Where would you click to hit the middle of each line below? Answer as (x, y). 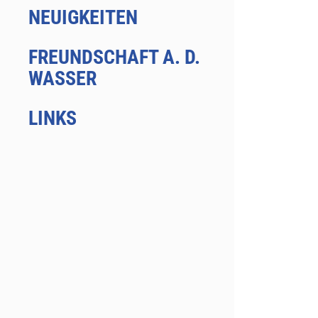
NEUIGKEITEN (83, 18)
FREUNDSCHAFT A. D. (114, 57)
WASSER (62, 79)
